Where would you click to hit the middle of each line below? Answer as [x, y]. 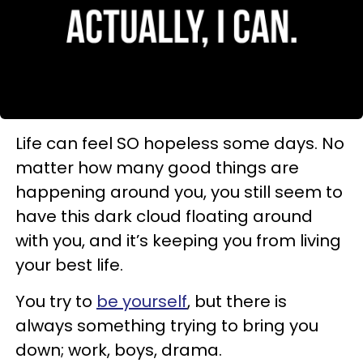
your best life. [71, 265]
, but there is [237, 301]
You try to [56, 301]
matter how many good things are [157, 168]
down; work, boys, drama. [119, 350]
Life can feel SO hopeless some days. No [180, 143]
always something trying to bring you [167, 326]
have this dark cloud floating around [164, 216]
